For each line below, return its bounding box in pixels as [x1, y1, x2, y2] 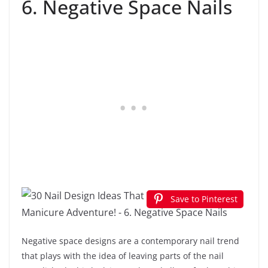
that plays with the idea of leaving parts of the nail [22, 250, 224, 262]
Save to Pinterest [170, 193, 237, 205]
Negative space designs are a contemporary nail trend [22, 235, 239, 247]
